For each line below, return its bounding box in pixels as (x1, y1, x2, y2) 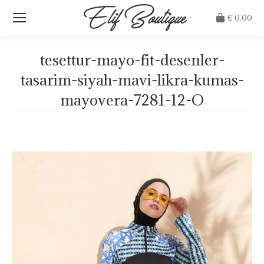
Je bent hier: (132, 112, 180, 124)
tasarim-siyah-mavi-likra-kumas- (20, 70, 244, 90)
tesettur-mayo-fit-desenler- (39, 50, 225, 70)
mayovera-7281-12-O (60, 90, 204, 110)
